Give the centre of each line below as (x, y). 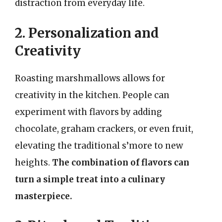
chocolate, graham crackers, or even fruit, (104, 129)
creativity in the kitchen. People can (92, 95)
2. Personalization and (87, 33)
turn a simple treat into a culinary (90, 179)
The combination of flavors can (121, 162)
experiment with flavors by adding (88, 112)
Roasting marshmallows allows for (90, 78)
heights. (33, 162)
